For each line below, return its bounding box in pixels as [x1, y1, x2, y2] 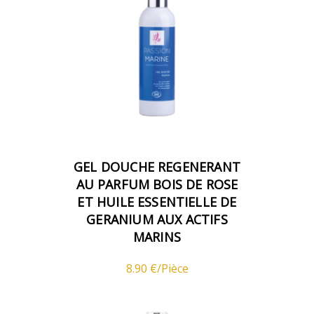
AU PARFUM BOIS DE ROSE [76, 175, 238, 193]
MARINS [132, 228, 182, 245]
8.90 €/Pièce [125, 260, 189, 276]
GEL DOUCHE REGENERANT [74, 158, 240, 175]
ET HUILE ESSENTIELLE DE [77, 193, 237, 210]
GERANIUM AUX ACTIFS [86, 210, 228, 228]
